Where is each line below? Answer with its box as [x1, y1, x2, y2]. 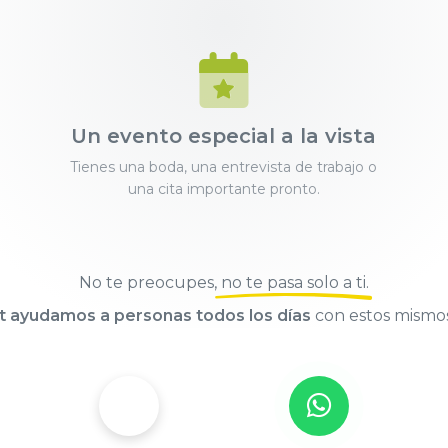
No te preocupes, [79, 273, 221, 293]
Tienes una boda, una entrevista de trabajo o [70, 158, 378, 177]
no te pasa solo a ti [221, 273, 366, 293]
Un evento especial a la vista [71, 124, 377, 149]
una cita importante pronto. [127, 180, 320, 199]
